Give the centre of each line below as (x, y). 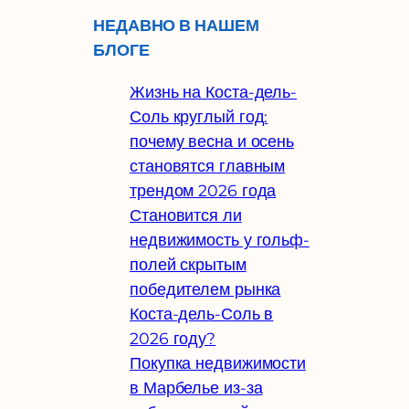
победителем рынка (205, 288)
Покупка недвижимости (218, 362)
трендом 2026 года (203, 190)
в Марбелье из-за (196, 387)
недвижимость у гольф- (220, 239)
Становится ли (186, 215)
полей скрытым (188, 264)
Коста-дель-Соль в (202, 313)
